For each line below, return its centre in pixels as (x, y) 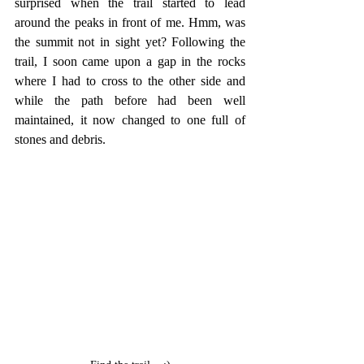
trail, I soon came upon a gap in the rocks (130, 62)
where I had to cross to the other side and (130, 81)
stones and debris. (60, 140)
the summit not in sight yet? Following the (130, 42)
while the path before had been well (130, 101)
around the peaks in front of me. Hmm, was (130, 23)
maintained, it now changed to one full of (130, 120)
